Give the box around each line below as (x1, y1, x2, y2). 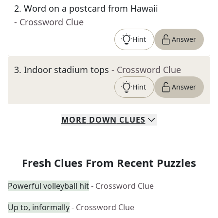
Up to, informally (8, 202, 70, 213)
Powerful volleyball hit (8, 181, 89, 191)
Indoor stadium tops (24, 64, 109, 75)
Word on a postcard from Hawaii (24, 2, 158, 14)
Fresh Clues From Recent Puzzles (22, 155, 196, 170)
